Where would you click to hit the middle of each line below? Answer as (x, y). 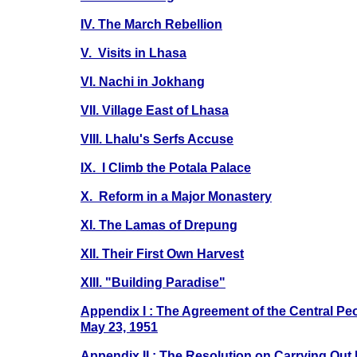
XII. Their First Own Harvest (162, 253)
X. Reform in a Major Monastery (176, 196)
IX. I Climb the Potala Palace (165, 167)
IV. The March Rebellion (151, 24)
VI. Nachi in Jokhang (142, 81)
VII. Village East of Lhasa (154, 110)
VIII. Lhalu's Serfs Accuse (157, 139)
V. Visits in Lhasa (133, 53)
